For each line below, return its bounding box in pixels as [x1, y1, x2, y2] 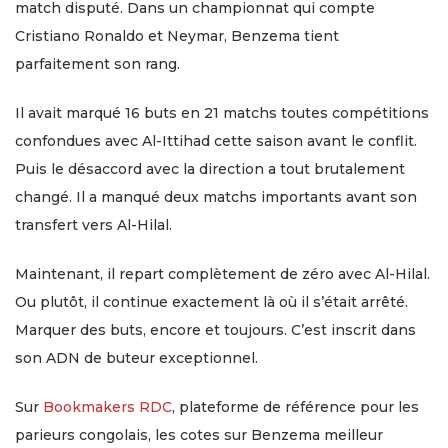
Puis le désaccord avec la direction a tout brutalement [15, 160, 405, 179]
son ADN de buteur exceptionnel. [15, 349, 258, 368]
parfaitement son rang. [15, 55, 180, 74]
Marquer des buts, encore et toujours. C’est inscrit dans [15, 321, 416, 340]
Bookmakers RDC [43, 398, 172, 417]
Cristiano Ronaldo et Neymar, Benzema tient [15, 27, 339, 46]
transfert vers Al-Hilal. [15, 216, 172, 235]
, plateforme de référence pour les [172, 398, 419, 417]
